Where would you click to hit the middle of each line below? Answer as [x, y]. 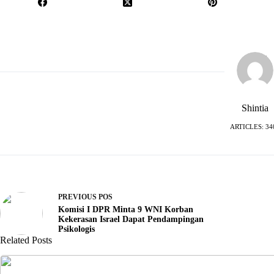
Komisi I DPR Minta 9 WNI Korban [126, 210]
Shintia [255, 108]
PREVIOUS [78, 197]
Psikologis [76, 229]
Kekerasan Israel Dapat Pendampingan [131, 220]
